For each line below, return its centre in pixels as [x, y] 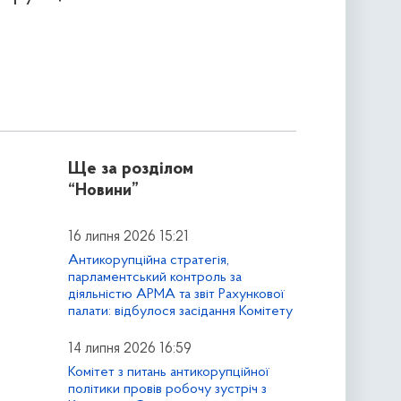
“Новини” [103, 192]
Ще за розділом [130, 170]
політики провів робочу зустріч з [167, 389]
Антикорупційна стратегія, [148, 260]
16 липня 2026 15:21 [128, 238]
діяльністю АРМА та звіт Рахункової [176, 294]
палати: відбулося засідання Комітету [180, 311]
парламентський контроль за [154, 277]
